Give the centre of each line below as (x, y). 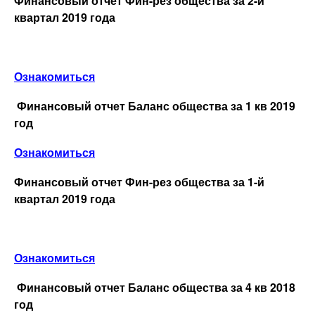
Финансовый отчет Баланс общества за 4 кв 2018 (156, 287)
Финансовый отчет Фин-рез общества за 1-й (139, 181)
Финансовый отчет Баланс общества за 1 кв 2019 (156, 105)
